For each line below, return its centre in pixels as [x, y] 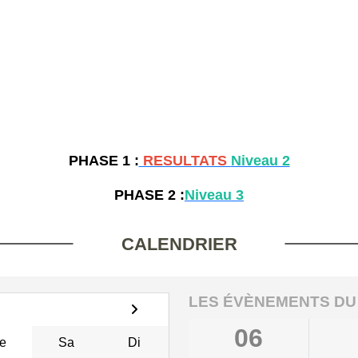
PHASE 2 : [149, 195]
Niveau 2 [260, 160]
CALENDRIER [179, 244]
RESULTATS [185, 160]
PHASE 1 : [103, 160]
